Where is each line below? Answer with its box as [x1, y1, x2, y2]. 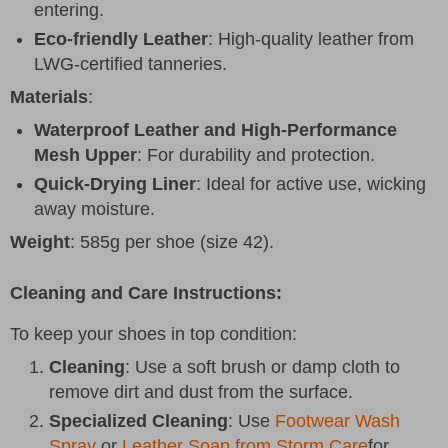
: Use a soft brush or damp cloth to [125, 356, 400, 377]
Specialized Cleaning [49, 410, 228, 431]
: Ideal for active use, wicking [196, 173, 426, 194]
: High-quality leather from [208, 28, 414, 49]
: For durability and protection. [137, 144, 375, 165]
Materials [10, 86, 88, 107]
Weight [10, 231, 70, 252]
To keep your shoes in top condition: [10, 323, 297, 344]
